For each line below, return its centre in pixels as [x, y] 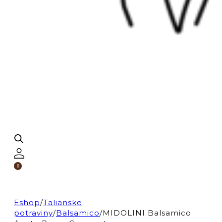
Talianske [63, 202]
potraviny [33, 213]
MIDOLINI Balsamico [147, 213]
